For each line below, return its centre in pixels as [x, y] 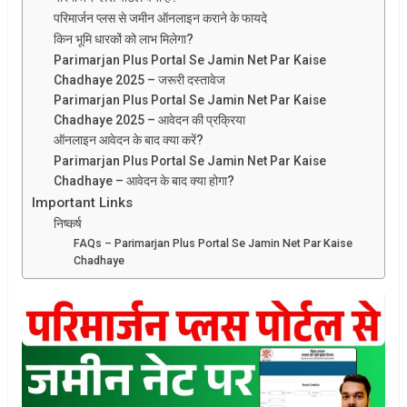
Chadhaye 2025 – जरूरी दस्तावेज [140, 79]
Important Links [82, 202]
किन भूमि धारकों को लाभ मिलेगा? [124, 39]
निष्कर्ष [68, 223]
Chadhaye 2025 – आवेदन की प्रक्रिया [150, 119]
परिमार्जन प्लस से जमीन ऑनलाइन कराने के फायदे [161, 18]
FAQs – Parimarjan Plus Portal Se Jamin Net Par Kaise [213, 243]
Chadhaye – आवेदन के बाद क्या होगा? [144, 180]
